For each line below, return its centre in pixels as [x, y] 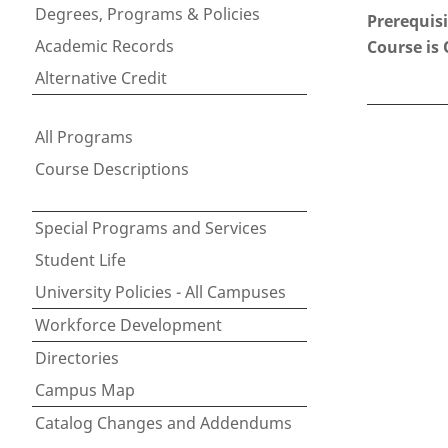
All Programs [84, 137]
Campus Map [85, 390]
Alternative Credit [101, 78]
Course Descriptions [112, 169]
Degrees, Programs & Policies [147, 14]
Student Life [80, 260]
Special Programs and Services [151, 228]
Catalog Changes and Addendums [163, 423]
